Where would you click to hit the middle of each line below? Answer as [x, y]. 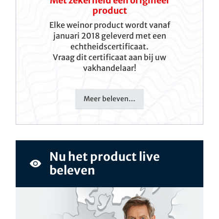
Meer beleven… [109, 99]
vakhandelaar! [109, 68]
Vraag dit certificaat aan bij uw [109, 57]
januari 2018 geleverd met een [109, 35]
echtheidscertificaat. [109, 46]
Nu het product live [104, 156]
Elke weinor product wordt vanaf [109, 25]
